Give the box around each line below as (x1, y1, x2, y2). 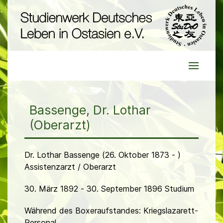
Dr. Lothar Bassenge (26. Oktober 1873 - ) (24, 150, 181, 160)
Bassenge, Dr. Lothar (29, 103, 151, 118)
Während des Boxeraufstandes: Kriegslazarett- (24, 206, 198, 216)
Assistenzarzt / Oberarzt (24, 162, 116, 172)
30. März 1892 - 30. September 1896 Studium (24, 184, 194, 194)
